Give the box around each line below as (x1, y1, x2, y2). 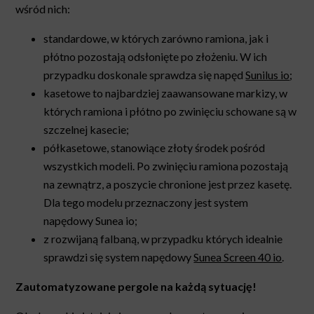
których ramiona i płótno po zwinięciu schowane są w (43, 104, 297, 118)
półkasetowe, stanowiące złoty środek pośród (43, 140, 266, 154)
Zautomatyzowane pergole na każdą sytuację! (15, 279, 257, 293)
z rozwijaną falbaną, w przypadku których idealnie (43, 231, 283, 245)
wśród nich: (15, 1, 71, 15)
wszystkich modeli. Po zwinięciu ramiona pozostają (43, 158, 289, 172)
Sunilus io (245, 67, 290, 81)
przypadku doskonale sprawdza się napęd (43, 67, 246, 81)
